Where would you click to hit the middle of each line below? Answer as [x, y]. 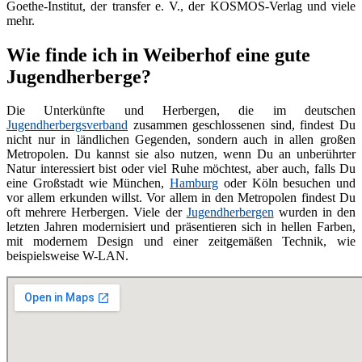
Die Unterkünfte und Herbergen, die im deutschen [181, 111]
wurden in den [314, 213]
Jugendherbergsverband [67, 125]
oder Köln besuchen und [287, 183]
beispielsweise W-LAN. [67, 256]
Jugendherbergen [230, 213]
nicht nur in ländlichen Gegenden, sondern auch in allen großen [181, 140]
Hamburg [194, 183]
